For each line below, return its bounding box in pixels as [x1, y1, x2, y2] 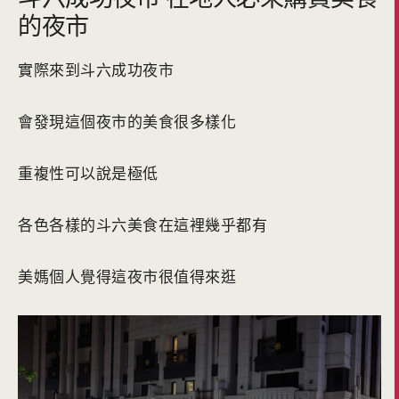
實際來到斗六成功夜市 [18, 59, 174, 80]
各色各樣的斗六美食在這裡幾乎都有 [18, 214, 267, 235]
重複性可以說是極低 [18, 162, 159, 183]
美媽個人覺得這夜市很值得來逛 [18, 265, 236, 287]
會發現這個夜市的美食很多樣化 [18, 110, 236, 132]
